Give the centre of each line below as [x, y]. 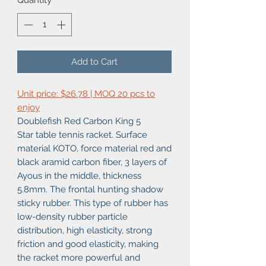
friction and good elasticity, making [88, 244]
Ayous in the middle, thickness [79, 175]
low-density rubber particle [72, 216]
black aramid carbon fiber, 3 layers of [92, 162]
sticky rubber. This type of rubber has [93, 203]
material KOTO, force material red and [94, 148]
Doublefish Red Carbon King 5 [79, 121]
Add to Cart [94, 61]
